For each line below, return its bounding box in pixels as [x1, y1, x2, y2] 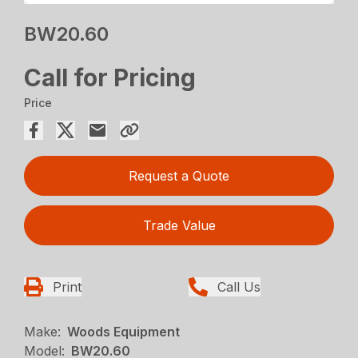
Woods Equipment [67, 323, 181, 340]
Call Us [217, 278, 261, 295]
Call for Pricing [24, 62, 197, 92]
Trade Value [142, 217, 216, 233]
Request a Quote [129, 167, 229, 184]
